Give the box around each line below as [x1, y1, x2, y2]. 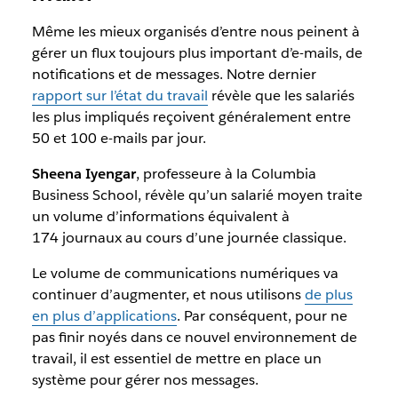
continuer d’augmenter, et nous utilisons [31, 285, 305, 304]
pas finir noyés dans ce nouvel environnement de [31, 328, 357, 346]
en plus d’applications [31, 306, 177, 325]
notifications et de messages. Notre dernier [31, 65, 316, 84]
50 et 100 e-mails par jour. [31, 129, 206, 147]
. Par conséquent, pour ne [176, 306, 347, 325]
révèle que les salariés [207, 86, 354, 105]
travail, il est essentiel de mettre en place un [31, 349, 322, 368]
